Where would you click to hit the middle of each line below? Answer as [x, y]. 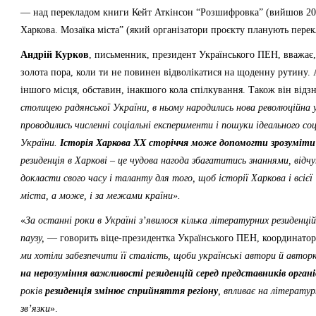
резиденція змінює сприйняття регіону [132, 291]
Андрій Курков [55, 55]
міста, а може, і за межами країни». [101, 196]
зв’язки [35, 309]
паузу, [32, 238]
